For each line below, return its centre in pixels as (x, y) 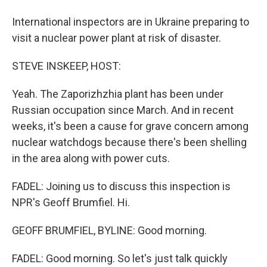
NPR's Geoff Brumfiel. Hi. (71, 202)
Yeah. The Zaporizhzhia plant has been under (118, 94)
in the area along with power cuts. (91, 158)
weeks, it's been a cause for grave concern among (130, 126)
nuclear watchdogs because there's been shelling (129, 142)
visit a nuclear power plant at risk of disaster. (117, 38)
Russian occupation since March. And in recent (123, 110)
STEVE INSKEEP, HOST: (66, 66)
